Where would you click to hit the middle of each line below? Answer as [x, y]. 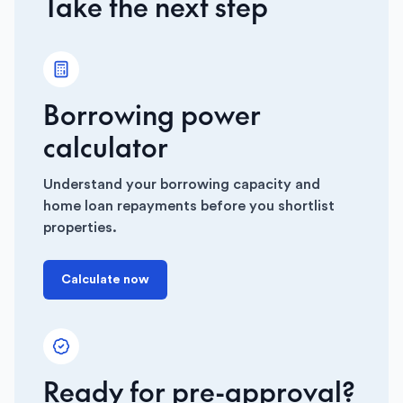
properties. [80, 228]
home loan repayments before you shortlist [189, 206]
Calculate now [105, 280]
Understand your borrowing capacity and [182, 184]
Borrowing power [152, 114]
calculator [106, 146]
